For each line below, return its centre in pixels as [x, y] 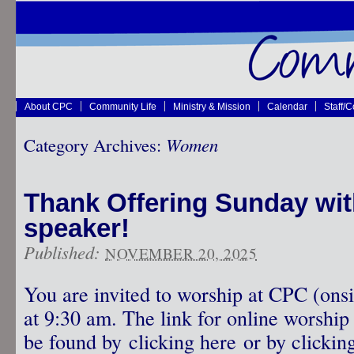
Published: [64, 252]
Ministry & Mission [212, 106]
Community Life [123, 106]
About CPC [49, 106]
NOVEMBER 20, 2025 [181, 253]
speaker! [77, 228]
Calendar [287, 106]
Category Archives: [95, 145]
